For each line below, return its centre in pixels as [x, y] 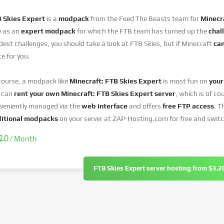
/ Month [22, 139]
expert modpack [48, 31]
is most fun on [185, 81]
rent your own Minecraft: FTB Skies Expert [83, 93]
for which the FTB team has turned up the [142, 31]
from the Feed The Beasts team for [145, 18]
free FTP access [187, 106]
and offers [144, 106]
